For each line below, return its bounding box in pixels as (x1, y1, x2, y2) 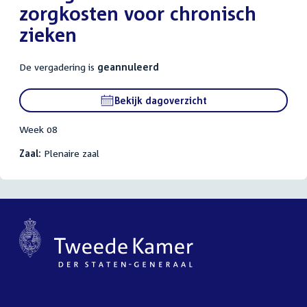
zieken (19, 23, 77, 46)
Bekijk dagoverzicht (114, 94, 207, 106)
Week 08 (19, 123, 58, 135)
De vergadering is (19, 60, 97, 73)
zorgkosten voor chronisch (19, 1, 256, 25)
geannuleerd (97, 60, 159, 73)
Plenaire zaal (41, 147, 99, 159)
